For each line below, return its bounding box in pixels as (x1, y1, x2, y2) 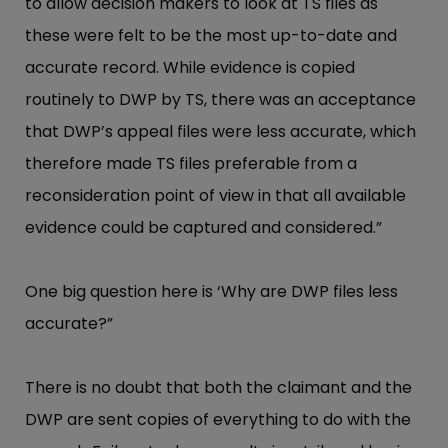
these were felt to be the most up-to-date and (25, 24, 397, 48)
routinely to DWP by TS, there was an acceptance (25, 88, 416, 112)
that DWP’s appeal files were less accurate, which (25, 120, 416, 144)
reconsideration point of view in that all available (25, 184, 406, 208)
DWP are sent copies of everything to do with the (25, 408, 411, 432)
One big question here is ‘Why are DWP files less (25, 280, 398, 304)
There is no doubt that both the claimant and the (25, 376, 412, 400)
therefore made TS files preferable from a (25, 152, 357, 176)
